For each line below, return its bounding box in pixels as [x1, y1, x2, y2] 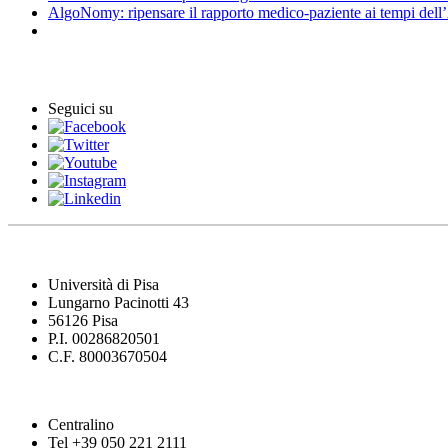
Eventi [8, 59, 61, 81]
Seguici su [48, 99, 113, 117]
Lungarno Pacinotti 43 [48, 293, 189, 311]
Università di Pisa [48, 275, 159, 293]
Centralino [48, 415, 114, 433]
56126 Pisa [48, 311, 118, 329]
